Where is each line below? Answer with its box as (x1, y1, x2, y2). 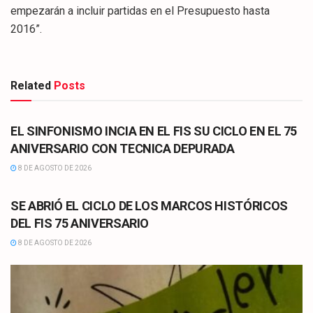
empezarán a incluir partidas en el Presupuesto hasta (10, 4, 270, 18)
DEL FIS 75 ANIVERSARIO (10, 216, 150, 231)
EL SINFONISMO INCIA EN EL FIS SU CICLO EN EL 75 (10, 124, 298, 139)
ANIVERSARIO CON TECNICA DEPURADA (10, 141, 235, 156)
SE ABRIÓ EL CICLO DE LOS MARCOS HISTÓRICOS (10, 198, 288, 214)
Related (10, 79, 51, 93)
